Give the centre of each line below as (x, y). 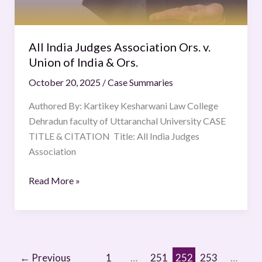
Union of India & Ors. (83, 62)
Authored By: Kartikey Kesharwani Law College (123, 106)
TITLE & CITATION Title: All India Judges (114, 136)
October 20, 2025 (65, 82)
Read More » (54, 181)
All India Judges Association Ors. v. (119, 47)
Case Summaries (140, 82)
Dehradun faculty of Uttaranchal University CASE (127, 121)
